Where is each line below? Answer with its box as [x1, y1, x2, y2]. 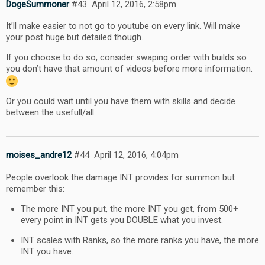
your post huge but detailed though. [6, 32, 143, 43]
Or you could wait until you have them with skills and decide [6, 95, 235, 106]
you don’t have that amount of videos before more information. [6, 63, 253, 75]
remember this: [6, 183, 64, 194]
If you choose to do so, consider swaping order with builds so [6, 52, 247, 63]
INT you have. [21, 245, 73, 257]
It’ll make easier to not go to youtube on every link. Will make [6, 21, 240, 32]
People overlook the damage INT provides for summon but [6, 172, 235, 183]
